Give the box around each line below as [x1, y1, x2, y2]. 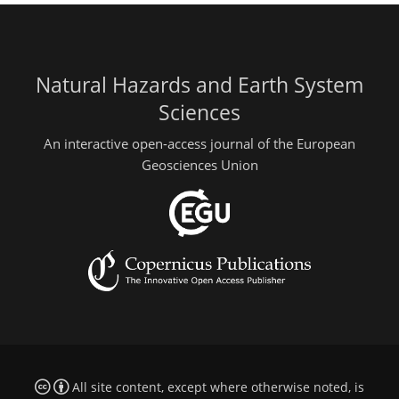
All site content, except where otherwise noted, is [68, 379, 364, 395]
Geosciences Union [141, 156, 258, 175]
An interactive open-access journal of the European [44, 134, 355, 153]
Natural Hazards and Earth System [36, 70, 363, 99]
